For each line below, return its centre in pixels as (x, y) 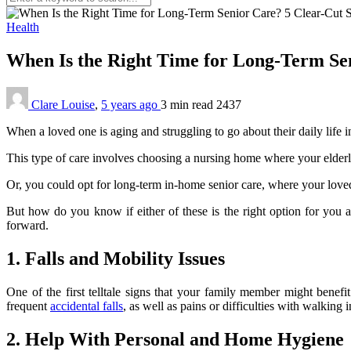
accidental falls (87, 306)
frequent (28, 306)
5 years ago (131, 104)
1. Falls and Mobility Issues (116, 258)
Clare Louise (63, 104)
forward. (27, 225)
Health (23, 27)
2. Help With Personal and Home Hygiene (175, 339)
